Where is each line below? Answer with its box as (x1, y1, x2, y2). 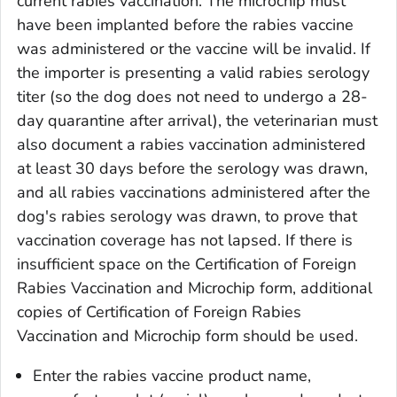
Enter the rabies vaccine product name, (33, 364, 311, 386)
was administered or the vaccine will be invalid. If (17, 37, 370, 59)
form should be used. (206, 324, 358, 346)
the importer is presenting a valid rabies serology (17, 61, 370, 83)
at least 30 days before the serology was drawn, (17, 157, 368, 179)
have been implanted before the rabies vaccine (17, 13, 354, 35)
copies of (17, 300, 86, 323)
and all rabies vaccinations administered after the (17, 181, 370, 203)
